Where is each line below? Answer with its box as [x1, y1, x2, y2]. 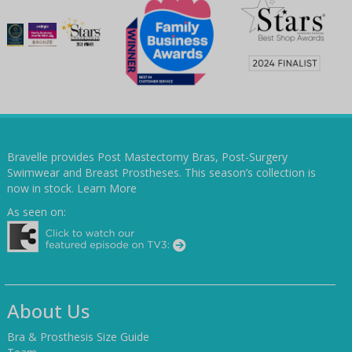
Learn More [77, 181, 137, 196]
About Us [7, 298, 90, 324]
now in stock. [7, 181, 77, 196]
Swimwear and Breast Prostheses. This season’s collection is [7, 165, 316, 181]
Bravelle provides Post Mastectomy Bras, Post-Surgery [7, 149, 288, 165]
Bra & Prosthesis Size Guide [7, 329, 149, 345]
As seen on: [7, 204, 66, 220]
